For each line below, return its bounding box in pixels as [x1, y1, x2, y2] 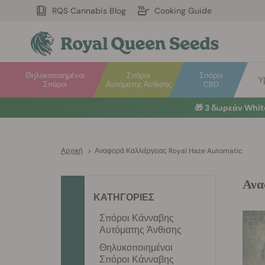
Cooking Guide [154, 5, 212, 16]
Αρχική [60, 146, 83, 156]
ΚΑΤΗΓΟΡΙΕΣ [93, 191, 154, 203]
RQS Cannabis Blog [52, 5, 126, 16]
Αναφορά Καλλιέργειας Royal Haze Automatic [94, 146, 243, 156]
